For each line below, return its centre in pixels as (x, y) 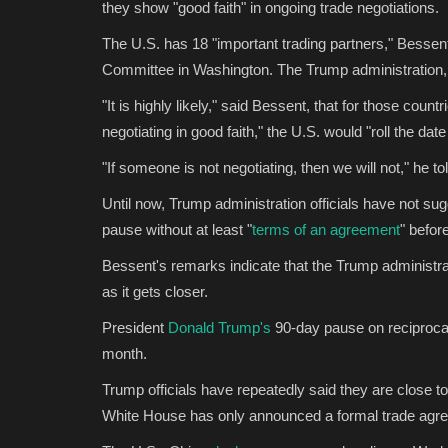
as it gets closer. (155, 291)
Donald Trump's (219, 327)
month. (124, 353)
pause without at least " (177, 229)
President (135, 327)
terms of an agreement (326, 229)
